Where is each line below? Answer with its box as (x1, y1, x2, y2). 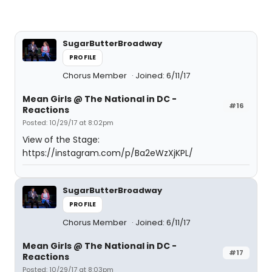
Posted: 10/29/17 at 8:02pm (22, 118, 114, 127)
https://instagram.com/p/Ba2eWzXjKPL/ (22, 147, 193, 159)
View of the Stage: (22, 134, 100, 146)
